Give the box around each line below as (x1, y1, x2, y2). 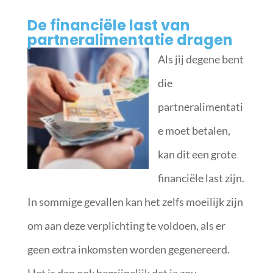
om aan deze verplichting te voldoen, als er (27, 219, 225, 232)
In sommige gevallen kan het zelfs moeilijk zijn (27, 195, 243, 208)
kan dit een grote (157, 147, 236, 161)
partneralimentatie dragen (27, 30, 233, 50)
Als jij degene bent (157, 52, 244, 66)
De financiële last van (27, 15, 190, 35)
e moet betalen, (157, 124, 230, 137)
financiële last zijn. (157, 171, 244, 185)
